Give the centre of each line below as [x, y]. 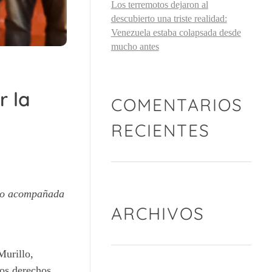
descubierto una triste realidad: [169, 19]
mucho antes [135, 47]
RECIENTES [160, 131]
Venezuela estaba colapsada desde [176, 33]
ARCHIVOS [158, 214]
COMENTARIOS [177, 105]
